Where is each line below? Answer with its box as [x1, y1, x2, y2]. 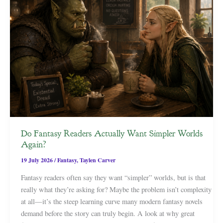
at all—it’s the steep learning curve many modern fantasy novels [20, 196, 203, 206]
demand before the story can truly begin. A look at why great [20, 208, 195, 218]
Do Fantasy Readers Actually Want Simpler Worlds [20, 127, 203, 139]
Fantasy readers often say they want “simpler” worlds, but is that [20, 172, 206, 182]
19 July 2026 [20, 156, 54, 165]
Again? [20, 138, 46, 150]
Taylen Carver [79, 156, 115, 165]
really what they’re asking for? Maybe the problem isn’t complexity [20, 184, 212, 194]
